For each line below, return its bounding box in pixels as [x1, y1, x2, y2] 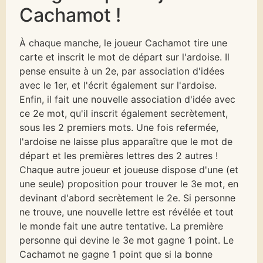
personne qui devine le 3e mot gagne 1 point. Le [19, 234, 234, 247]
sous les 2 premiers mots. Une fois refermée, [19, 122, 219, 134]
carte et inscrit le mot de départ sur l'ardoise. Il [19, 51, 230, 63]
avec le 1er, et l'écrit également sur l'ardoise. [19, 79, 217, 92]
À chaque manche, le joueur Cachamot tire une [19, 37, 228, 49]
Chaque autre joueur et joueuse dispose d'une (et [19, 164, 239, 176]
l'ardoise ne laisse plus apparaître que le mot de [19, 136, 233, 148]
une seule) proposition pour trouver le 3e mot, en [19, 178, 239, 190]
